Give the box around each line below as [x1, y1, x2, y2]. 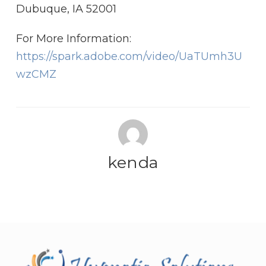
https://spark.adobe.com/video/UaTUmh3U [16, 50, 242, 63]
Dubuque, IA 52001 [16, 2, 116, 15]
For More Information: [16, 32, 131, 45]
